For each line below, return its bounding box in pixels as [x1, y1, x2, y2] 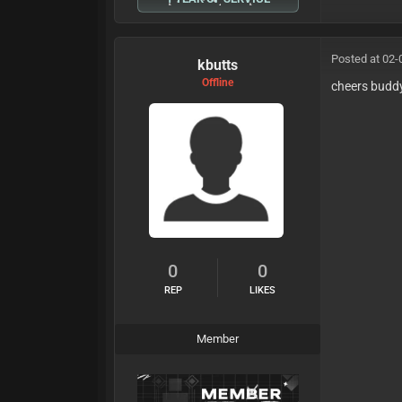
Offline [202, 75, 234, 89]
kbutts [197, 56, 239, 74]
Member [197, 331, 240, 345]
